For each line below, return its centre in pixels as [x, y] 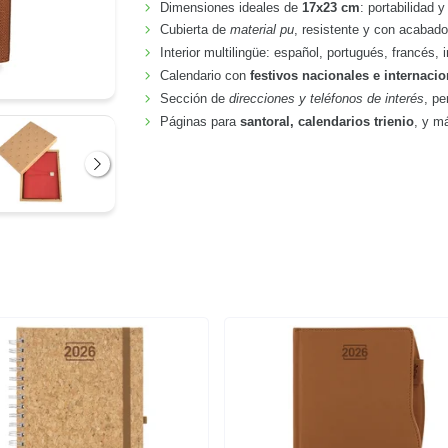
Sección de [195, 99]
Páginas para [200, 121]
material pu [262, 30]
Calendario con [205, 76]
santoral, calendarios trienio [327, 121]
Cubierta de [195, 30]
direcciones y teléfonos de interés [327, 99]
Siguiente [127, 172]
